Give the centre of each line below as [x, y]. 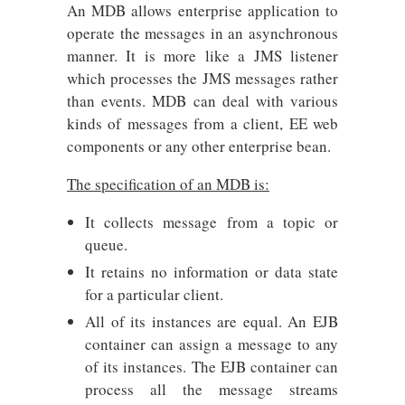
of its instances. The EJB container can [212, 367]
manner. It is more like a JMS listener [202, 56]
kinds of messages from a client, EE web [202, 123]
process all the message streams [212, 389]
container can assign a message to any [212, 344]
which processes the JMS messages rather [202, 78]
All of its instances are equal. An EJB [212, 321]
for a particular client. [154, 294]
